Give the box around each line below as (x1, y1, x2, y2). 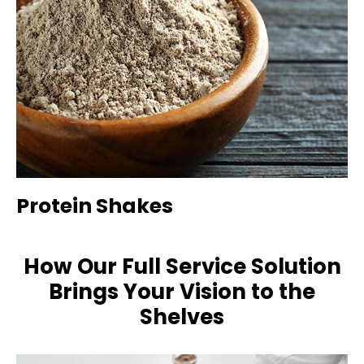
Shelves (140, 301, 224, 331)
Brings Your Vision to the (49, 276, 315, 306)
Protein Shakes (16, 191, 173, 220)
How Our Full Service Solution (23, 251, 341, 281)
